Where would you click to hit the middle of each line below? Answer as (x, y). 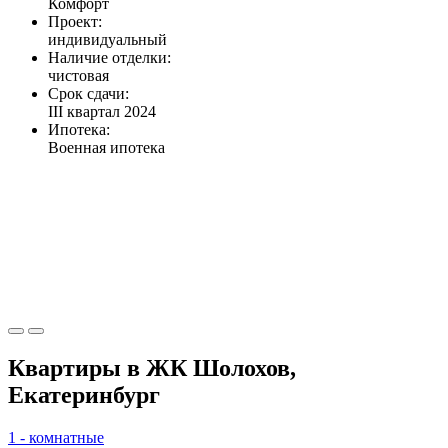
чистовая (78, 76)
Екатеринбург (84, 394)
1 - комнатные (56, 437)
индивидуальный (107, 40)
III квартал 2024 (102, 112)
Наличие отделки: (109, 58)
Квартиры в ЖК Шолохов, (152, 367)
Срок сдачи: (88, 94)
